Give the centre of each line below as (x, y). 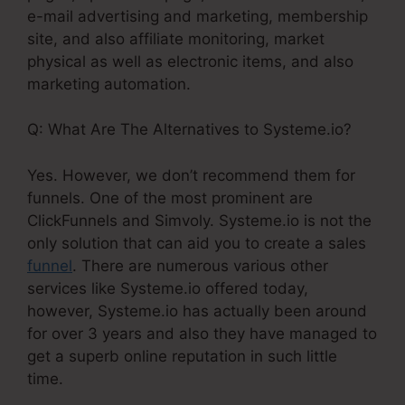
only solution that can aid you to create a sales (197, 243)
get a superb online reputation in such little (182, 356)
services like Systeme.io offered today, (168, 288)
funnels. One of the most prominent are (170, 198)
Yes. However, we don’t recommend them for (191, 175)
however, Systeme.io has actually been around (197, 311)
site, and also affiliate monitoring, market (176, 38)
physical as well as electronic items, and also (190, 61)
